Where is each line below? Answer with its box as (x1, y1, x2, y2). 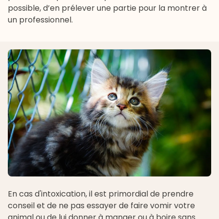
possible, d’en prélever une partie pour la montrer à (8, 2, 207, 14)
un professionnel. (8, 14, 73, 26)
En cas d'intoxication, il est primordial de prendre (8, 188, 194, 200)
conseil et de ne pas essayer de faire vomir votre (8, 200, 195, 212)
